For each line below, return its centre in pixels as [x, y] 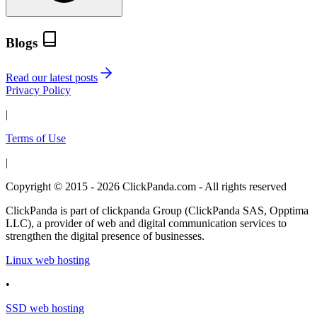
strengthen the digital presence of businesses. [105, 236]
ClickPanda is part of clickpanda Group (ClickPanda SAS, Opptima [157, 210]
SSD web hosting [45, 308]
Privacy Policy [38, 90]
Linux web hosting [48, 260]
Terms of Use [36, 138]
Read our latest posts [52, 77]
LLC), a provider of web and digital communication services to [146, 223]
